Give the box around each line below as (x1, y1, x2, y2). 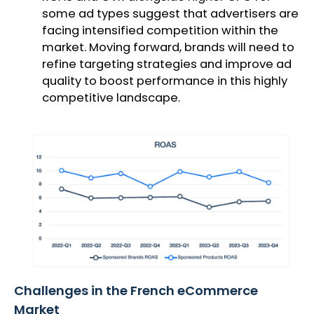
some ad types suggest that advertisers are (42, 5, 299, 22)
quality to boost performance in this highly (42, 72, 287, 89)
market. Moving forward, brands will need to (42, 39, 294, 55)
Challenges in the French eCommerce (14, 282, 258, 300)
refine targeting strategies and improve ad (42, 55, 292, 72)
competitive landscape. (42, 89, 180, 106)
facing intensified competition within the (42, 22, 278, 39)
